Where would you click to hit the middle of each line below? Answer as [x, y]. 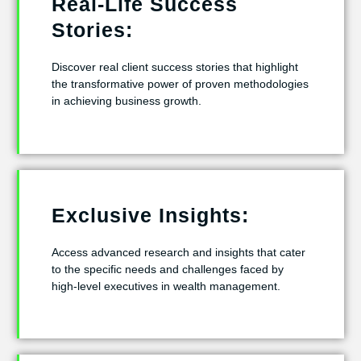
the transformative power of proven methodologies [180, 84]
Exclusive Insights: [150, 215]
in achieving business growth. [127, 101]
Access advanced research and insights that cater [178, 252]
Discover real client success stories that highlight [175, 67]
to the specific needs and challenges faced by [168, 269]
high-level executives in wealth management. [166, 286]
